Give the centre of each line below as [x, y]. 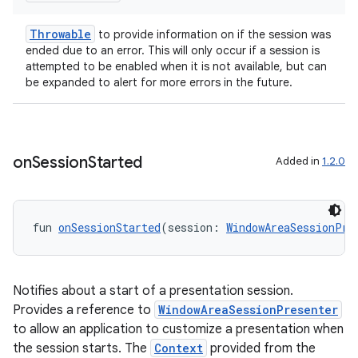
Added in [299, 161]
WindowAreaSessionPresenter [248, 310]
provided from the [261, 348]
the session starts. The [82, 348]
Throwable [60, 34]
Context [179, 348]
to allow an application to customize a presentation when [178, 329]
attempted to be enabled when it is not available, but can [176, 66]
